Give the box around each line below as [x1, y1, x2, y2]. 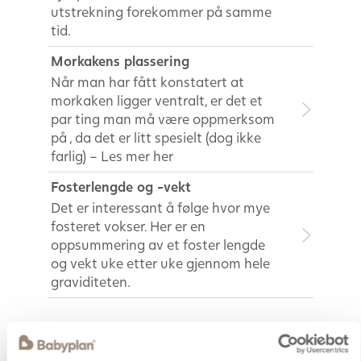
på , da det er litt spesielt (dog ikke [50, 129, 261, 147]
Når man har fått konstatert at [50, 73, 244, 91]
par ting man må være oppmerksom [50, 110, 275, 128]
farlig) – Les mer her [50, 147, 173, 165]
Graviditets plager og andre [50, 321, 271, 342]
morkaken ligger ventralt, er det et [50, 92, 263, 110]
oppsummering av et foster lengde [50, 236, 265, 254]
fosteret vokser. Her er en [50, 218, 205, 235]
